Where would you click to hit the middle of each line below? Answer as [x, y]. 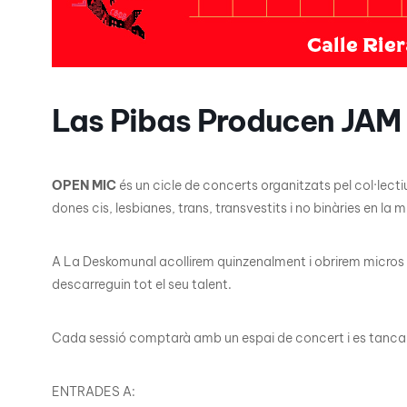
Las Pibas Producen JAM [226, 120]
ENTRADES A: [94, 391]
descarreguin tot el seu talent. [142, 284]
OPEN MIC [84, 185]
